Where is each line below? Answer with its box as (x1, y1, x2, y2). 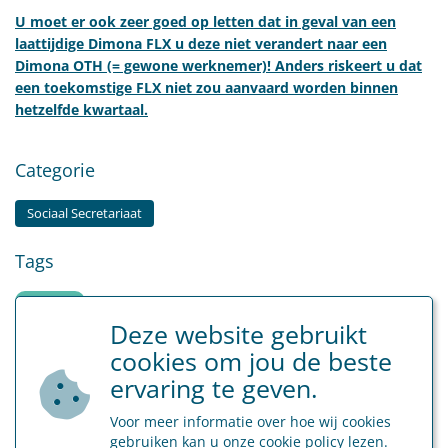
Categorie (15, 157, 95, 182)
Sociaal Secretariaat (27, 204, 142, 222)
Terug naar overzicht (154, 400, 294, 420)
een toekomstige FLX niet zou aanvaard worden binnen (15, 77, 398, 97)
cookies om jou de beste (110, 343, 392, 378)
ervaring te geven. (110, 370, 318, 405)
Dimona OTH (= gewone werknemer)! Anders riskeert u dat (15, 55, 422, 75)
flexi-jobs (23, 293, 77, 311)
